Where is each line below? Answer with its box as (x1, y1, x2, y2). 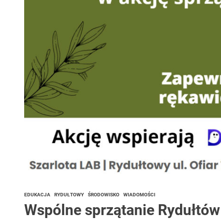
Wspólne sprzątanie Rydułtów (24, 201, 220, 219)
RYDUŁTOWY (54, 192, 84, 198)
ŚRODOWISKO (87, 192, 119, 198)
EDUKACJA (24, 192, 50, 198)
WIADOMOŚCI (123, 192, 155, 198)
